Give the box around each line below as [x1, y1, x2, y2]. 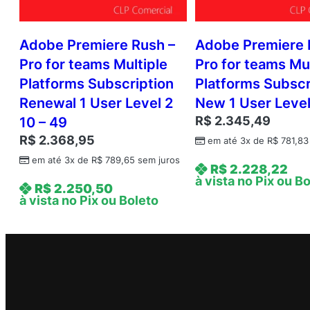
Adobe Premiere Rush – [19, 37, 175, 54]
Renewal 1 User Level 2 [19, 95, 173, 112]
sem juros [135, 155, 180, 166]
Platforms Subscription [19, 75, 174, 93]
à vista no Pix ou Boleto [19, 193, 158, 208]
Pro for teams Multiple [19, 56, 167, 73]
